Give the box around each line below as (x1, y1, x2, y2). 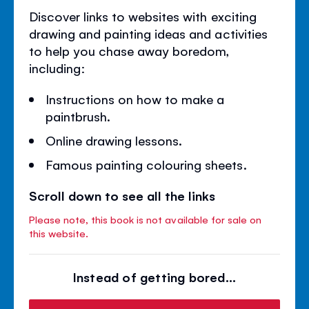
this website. (29, 226, 89, 240)
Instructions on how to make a (46, 90, 225, 108)
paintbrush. (46, 108, 111, 125)
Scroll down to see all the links (29, 187, 216, 204)
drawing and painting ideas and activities (29, 25, 268, 42)
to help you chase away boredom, (29, 42, 230, 59)
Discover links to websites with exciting (29, 8, 257, 25)
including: (29, 59, 86, 77)
